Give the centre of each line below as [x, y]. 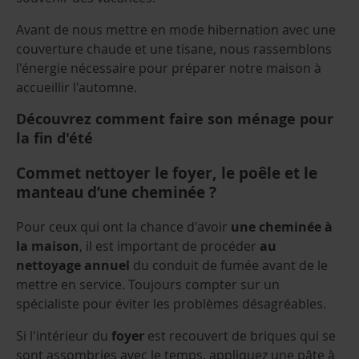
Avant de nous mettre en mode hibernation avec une [176, 30]
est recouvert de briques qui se [240, 335]
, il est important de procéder [169, 246]
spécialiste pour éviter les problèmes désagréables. [171, 303]
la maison [48, 246]
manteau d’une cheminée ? [116, 193]
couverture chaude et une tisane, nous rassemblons [174, 49]
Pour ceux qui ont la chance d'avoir [123, 226]
